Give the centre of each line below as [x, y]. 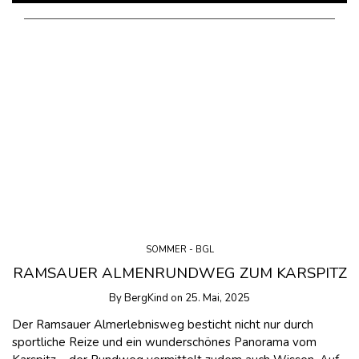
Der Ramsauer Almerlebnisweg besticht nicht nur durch [163, 324]
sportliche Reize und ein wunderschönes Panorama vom [164, 342]
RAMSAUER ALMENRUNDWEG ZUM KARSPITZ [179, 273]
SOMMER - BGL [179, 250]
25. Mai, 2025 [218, 298]
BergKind [146, 298]
